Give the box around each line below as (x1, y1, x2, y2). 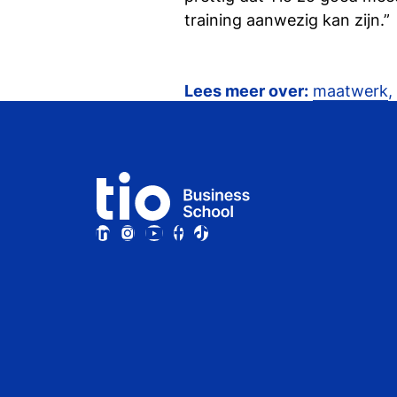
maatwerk (313, 82, 388, 100)
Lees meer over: (184, 82, 308, 100)
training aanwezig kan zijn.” (184, 11, 390, 29)
